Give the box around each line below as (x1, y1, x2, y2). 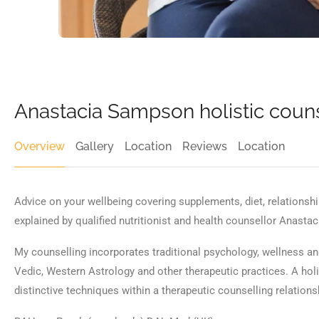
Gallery (75, 140, 114, 153)
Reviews (182, 140, 227, 153)
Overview (14, 140, 65, 153)
